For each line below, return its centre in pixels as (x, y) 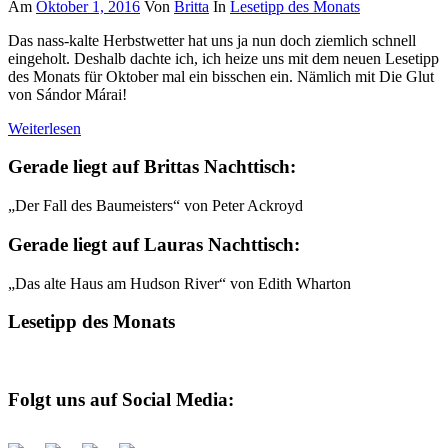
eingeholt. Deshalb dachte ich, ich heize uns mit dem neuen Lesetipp (223, 58)
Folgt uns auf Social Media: (121, 399)
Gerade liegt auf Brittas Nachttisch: (152, 167)
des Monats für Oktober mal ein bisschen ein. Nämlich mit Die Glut (221, 76)
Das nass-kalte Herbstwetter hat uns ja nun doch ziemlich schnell (212, 40)
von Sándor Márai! (67, 94)
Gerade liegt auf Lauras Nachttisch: (154, 244)
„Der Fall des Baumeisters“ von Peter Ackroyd (155, 206)
